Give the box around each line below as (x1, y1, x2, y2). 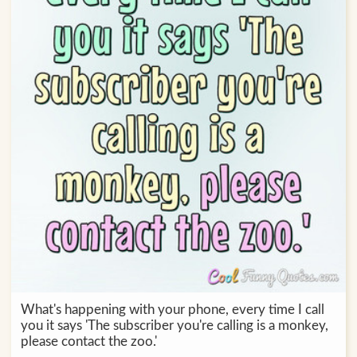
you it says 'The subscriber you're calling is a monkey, (20, 319, 328, 333)
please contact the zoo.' (20, 335, 157, 349)
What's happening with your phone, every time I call (20, 303, 324, 317)
